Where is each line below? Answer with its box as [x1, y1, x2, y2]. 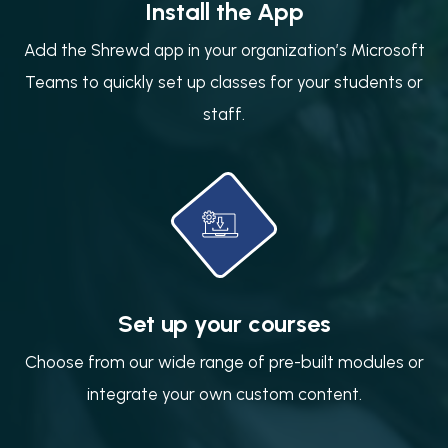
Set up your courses [117, 308, 331, 338]
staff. [203, 103, 245, 124]
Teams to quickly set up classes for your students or [25, 71, 423, 92]
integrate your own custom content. [86, 383, 362, 404]
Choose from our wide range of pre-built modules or [24, 351, 424, 372]
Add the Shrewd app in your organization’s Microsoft [23, 39, 425, 60]
